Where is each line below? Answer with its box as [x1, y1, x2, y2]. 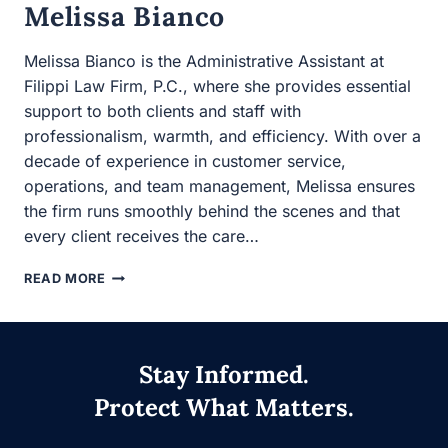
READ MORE [24, 121, 109, 136]
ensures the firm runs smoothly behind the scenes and [24, 51, 405, 71]
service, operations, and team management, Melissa [24, 26, 392, 46]
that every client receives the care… [24, 76, 276, 96]
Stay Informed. [139, 359, 309, 390]
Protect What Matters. [94, 392, 354, 423]
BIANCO [107, 136, 162, 151]
